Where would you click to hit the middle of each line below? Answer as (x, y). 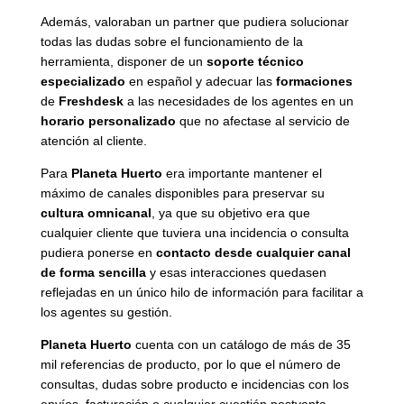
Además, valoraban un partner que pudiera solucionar (194, 21)
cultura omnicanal (96, 212)
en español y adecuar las (200, 81)
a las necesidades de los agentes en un (238, 101)
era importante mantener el (242, 173)
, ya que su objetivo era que (230, 212)
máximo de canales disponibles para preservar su (182, 193)
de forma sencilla (93, 272)
